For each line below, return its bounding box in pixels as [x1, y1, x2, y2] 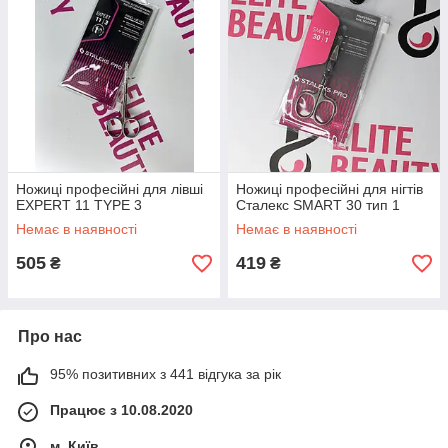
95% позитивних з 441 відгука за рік [50, 366, 281, 382]
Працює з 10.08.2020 [50, 402, 193, 418]
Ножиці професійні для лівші [16, 181, 203, 197]
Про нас [18, 328, 82, 345]
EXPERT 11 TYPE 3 [16, 197, 142, 213]
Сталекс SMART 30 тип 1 [236, 197, 400, 213]
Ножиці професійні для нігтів [236, 181, 423, 197]
